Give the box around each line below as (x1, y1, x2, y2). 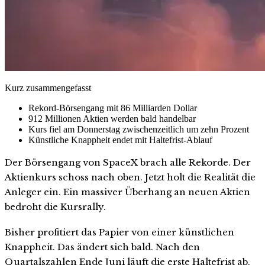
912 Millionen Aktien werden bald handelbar (28, 113, 196, 124)
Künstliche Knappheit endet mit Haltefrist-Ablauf (28, 134, 212, 145)
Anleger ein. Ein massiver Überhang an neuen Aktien (5, 186, 250, 198)
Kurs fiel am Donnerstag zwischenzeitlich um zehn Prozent (28, 124, 249, 134)
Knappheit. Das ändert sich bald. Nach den (5, 241, 200, 253)
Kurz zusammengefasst (5, 82, 91, 93)
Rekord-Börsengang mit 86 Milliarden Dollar (28, 102, 197, 113)
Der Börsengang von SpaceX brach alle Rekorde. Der (5, 156, 251, 168)
